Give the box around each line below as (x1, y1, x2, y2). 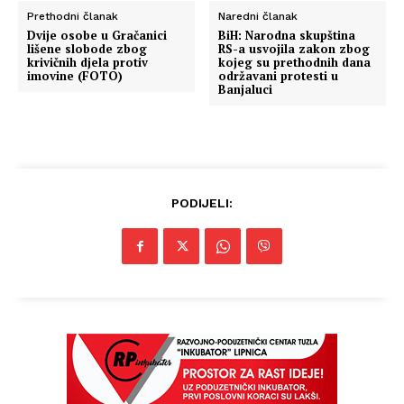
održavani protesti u (218, 68, 339, 84)
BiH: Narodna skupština (218, 27, 356, 43)
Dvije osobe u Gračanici (27, 27, 167, 43)
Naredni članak (218, 10, 298, 23)
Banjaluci (218, 81, 273, 97)
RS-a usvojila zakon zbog (218, 41, 371, 57)
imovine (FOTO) (27, 68, 123, 84)
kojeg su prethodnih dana (218, 54, 372, 70)
